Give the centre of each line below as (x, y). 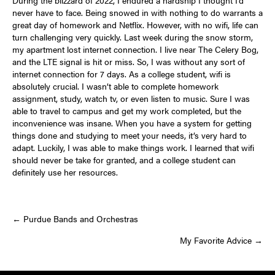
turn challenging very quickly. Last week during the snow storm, (133, 37)
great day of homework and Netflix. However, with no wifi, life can (135, 24)
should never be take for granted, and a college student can (124, 159)
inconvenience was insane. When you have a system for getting (132, 122)
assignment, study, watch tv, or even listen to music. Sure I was (131, 98)
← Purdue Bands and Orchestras (75, 218)
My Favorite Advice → (221, 240)
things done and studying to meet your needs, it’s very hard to (130, 135)
